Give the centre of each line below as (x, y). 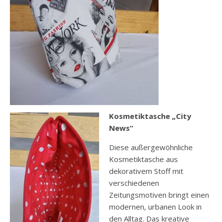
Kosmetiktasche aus (143, 159)
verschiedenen (134, 183)
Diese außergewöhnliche (151, 147)
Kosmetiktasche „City (150, 116)
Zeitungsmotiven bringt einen (159, 195)
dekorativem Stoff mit (146, 171)
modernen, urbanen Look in (155, 207)
